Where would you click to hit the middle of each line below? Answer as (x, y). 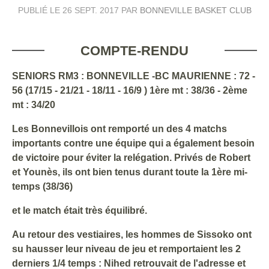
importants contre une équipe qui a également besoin (133, 143)
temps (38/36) (42, 186)
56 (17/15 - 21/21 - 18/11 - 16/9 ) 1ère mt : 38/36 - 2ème (130, 90)
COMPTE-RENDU (134, 50)
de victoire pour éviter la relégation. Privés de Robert (131, 157)
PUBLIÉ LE (40, 10)
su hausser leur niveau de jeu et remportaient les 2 (126, 249)
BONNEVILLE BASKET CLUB (195, 10)
